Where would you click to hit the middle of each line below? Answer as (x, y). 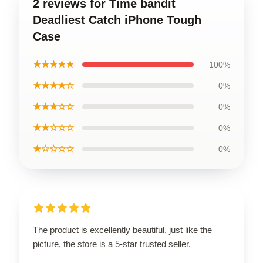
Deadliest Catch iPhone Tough (117, 20)
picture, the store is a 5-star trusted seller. (112, 244)
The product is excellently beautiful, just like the (122, 230)
